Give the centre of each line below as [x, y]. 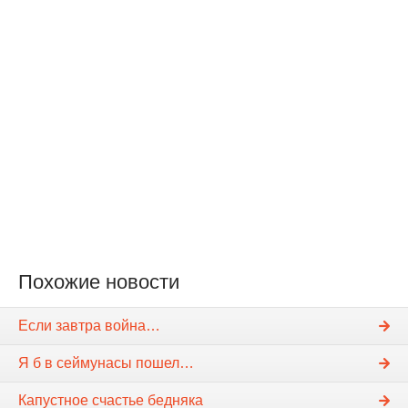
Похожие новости [99, 282]
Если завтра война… [89, 325]
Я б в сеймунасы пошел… [106, 362]
